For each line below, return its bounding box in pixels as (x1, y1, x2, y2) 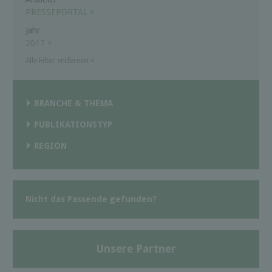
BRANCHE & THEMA (34, 98, 113, 109)
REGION (34, 141, 67, 151)
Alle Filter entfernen (25, 56, 90, 66)
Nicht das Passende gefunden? (25, 194, 157, 205)
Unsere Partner (96, 242, 176, 255)
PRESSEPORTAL (25, 7, 90, 18)
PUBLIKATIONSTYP (34, 120, 112, 130)
